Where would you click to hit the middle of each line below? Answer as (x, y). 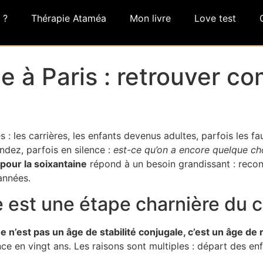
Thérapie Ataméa (69, 18)
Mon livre (150, 18)
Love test (215, 18)
